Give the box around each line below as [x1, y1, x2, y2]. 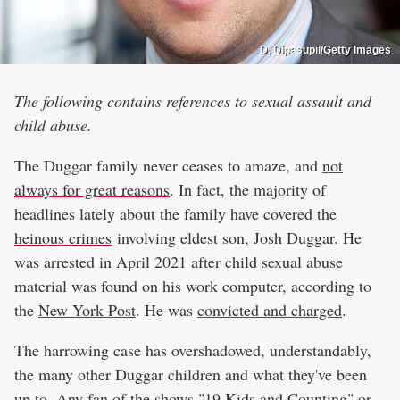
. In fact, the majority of [170, 178, 326, 200]
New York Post [38, 298, 136, 321]
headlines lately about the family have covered [14, 202, 317, 224]
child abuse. [14, 113, 97, 136]
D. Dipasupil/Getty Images [260, 43, 391, 56]
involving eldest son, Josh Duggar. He [112, 226, 362, 248]
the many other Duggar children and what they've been [14, 362, 367, 385]
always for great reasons [14, 178, 170, 200]
